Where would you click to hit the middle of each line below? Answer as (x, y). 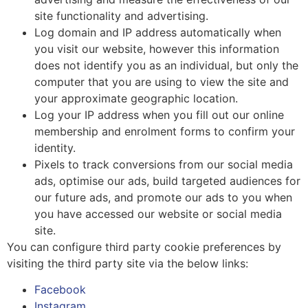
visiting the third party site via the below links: (128, 263)
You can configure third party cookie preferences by (144, 246)
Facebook (60, 290)
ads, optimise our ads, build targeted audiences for (167, 180)
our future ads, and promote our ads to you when (163, 197)
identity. (55, 147)
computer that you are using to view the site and (162, 81)
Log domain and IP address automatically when (158, 32)
